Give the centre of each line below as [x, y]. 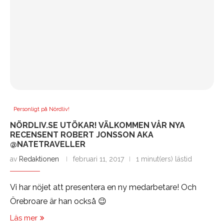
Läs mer [24, 218]
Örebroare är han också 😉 [58, 201]
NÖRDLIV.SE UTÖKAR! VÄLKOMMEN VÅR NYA [97, 125]
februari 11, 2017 [98, 159]
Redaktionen [39, 159]
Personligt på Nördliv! [41, 109]
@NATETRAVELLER [48, 144]
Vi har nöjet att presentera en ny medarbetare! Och [103, 187]
